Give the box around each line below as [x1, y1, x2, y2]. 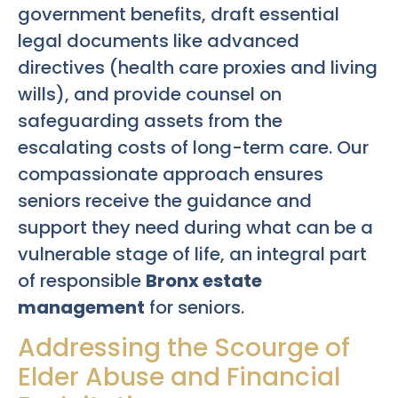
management [18, 294, 145, 320]
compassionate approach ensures [18, 161, 323, 187]
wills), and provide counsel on [18, 81, 282, 107]
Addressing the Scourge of [18, 330, 350, 366]
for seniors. [145, 294, 244, 320]
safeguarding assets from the [18, 107, 283, 133]
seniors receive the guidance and [18, 187, 312, 213]
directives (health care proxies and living [18, 54, 378, 80]
